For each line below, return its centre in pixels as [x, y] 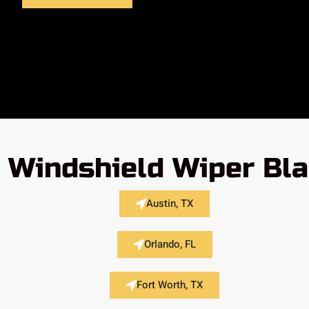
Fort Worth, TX [170, 285]
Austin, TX [170, 203]
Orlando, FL [170, 244]
